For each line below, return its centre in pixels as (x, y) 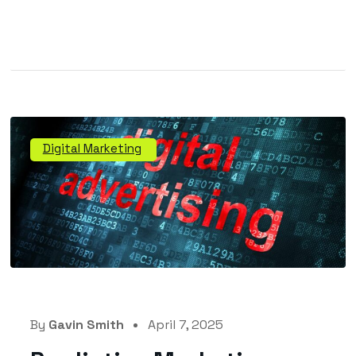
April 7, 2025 (185, 325)
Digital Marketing (92, 148)
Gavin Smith (86, 325)
